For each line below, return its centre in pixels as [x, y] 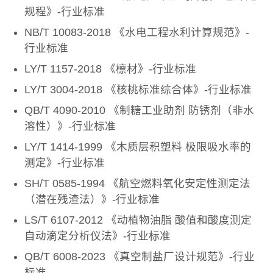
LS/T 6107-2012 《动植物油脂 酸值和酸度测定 [138, 220]
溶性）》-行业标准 [70, 126]
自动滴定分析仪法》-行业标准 [97, 236]
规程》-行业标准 [65, 11]
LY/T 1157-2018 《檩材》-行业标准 [110, 69]
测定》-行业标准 [65, 162]
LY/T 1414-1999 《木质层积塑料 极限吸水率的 [138, 147]
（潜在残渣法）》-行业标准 [92, 199]
